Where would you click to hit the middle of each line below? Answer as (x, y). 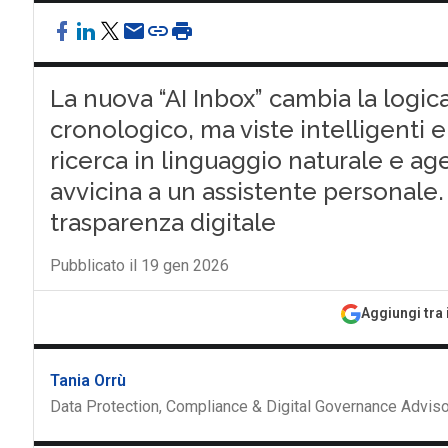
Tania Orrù (87, 380)
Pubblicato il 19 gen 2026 (139, 265)
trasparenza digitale (162, 222)
